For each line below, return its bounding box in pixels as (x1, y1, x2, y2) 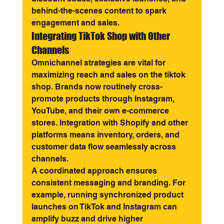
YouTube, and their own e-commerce (31, 106, 171, 116)
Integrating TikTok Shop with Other (31, 30, 172, 42)
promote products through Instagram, (31, 94, 176, 104)
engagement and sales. (31, 18, 119, 28)
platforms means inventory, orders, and (31, 130, 181, 140)
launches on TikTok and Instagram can (31, 202, 179, 212)
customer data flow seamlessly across (31, 142, 178, 152)
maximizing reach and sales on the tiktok (31, 70, 187, 80)
